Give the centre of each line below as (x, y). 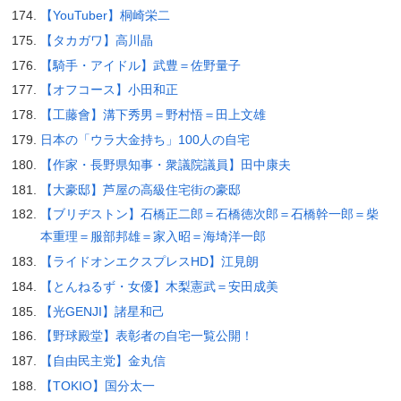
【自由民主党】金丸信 (102, 361)
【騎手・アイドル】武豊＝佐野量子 (140, 65)
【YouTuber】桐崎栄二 (105, 15)
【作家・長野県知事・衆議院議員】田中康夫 (165, 164)
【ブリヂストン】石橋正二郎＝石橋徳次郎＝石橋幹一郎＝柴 (209, 214)
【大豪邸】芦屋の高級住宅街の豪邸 (140, 189)
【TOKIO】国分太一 (97, 386)
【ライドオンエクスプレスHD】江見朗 (149, 262)
